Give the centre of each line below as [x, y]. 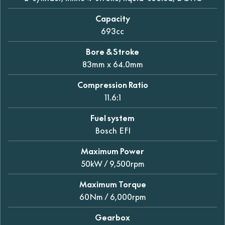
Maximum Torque [113, 184]
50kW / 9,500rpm [113, 163]
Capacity [113, 18]
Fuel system [113, 118]
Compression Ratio [113, 85]
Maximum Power [113, 151]
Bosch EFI [113, 130]
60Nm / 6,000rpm [113, 197]
